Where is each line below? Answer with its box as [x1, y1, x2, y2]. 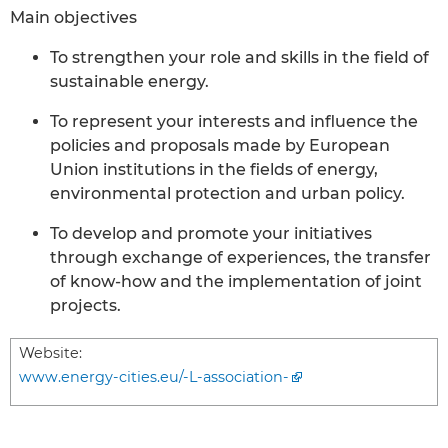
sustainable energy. [50, 71, 209, 91]
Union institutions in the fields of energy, [50, 159, 378, 179]
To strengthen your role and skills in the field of [50, 47, 429, 67]
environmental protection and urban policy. [50, 183, 405, 203]
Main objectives [10, 7, 137, 27]
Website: [19, 343, 82, 362]
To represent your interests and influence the [50, 111, 418, 131]
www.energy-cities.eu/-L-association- [19, 367, 289, 386]
